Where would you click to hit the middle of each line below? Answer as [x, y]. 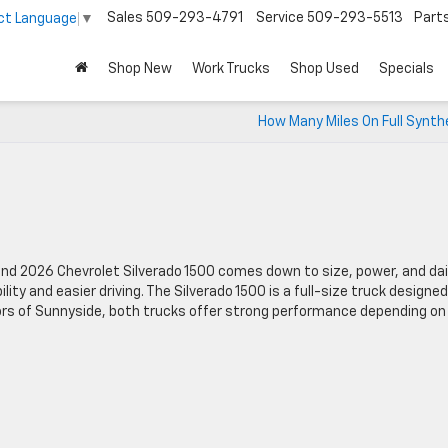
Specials [406, 68]
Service [280, 18]
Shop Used [324, 68]
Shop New [140, 68]
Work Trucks [231, 68]
